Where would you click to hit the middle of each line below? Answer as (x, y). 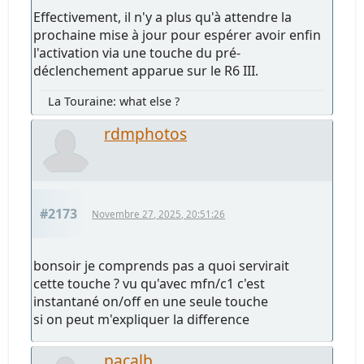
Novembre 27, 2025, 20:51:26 (159, 214)
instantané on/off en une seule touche (151, 302)
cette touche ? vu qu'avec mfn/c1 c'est (149, 284)
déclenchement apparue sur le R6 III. (146, 71)
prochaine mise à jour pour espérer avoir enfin (178, 35)
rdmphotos (146, 134)
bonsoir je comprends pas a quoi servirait (162, 266)
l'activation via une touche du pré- (137, 53)
